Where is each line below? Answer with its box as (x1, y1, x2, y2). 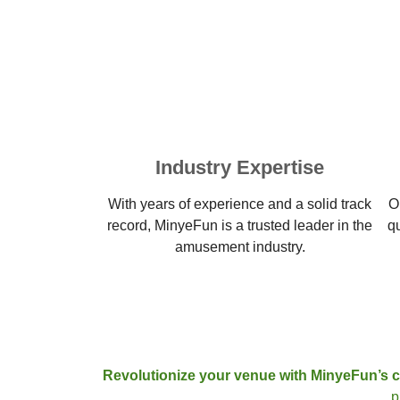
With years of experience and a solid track (108, 196, 372, 212)
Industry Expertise (155, 156, 325, 179)
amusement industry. (174, 239, 305, 254)
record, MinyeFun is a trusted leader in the (107, 218, 373, 233)
